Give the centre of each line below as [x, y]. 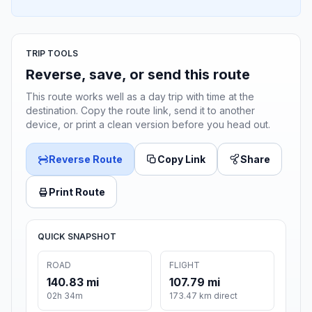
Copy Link [181, 159]
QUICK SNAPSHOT [77, 237]
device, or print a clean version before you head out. [148, 125]
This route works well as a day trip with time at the [140, 97]
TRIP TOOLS [52, 54]
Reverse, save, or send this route [138, 75]
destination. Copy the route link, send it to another [140, 111]
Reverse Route [86, 159]
